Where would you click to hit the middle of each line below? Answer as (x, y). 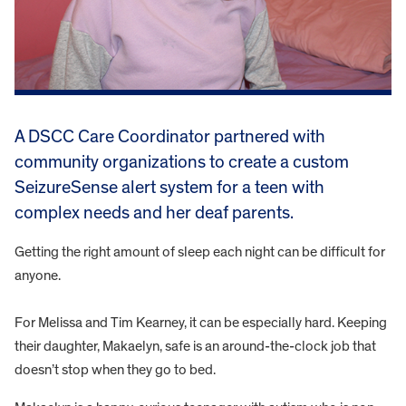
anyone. (38, 275)
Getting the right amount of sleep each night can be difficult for (200, 251)
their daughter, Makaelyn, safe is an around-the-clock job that (195, 346)
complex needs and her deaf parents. (154, 213)
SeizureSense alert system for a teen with (169, 187)
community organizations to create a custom (182, 162)
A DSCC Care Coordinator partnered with (170, 136)
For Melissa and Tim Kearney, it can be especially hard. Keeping (201, 322)
